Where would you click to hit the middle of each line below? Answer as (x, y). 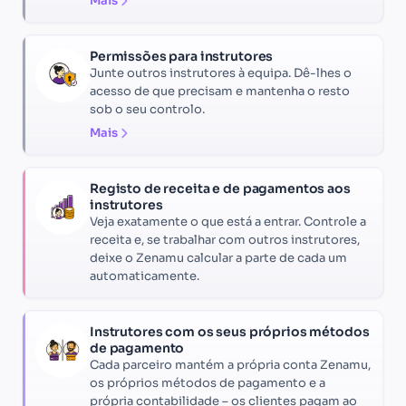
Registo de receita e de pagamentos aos (220, 188)
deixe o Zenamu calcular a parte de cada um (218, 257)
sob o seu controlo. (147, 109)
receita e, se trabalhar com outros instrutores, (225, 239)
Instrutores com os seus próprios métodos (230, 331)
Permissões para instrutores (182, 56)
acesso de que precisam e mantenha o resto (220, 91)
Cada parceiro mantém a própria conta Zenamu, (230, 364)
